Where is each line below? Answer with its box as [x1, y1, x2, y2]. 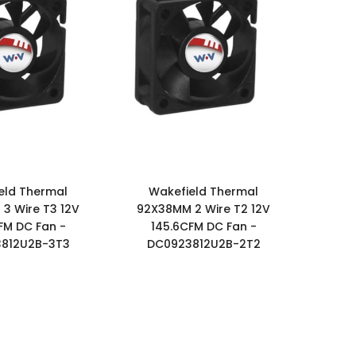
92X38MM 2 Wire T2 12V [137, 200, 270, 217]
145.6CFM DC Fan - [150, 218, 257, 234]
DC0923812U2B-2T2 [146, 235, 261, 252]
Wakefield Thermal [149, 183, 258, 199]
